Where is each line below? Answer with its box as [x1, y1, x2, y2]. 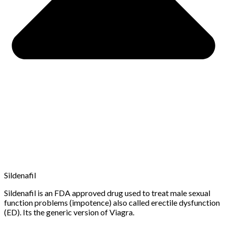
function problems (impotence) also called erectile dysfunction [4, 197, 220, 207]
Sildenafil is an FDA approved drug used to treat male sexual [4, 187, 210, 198]
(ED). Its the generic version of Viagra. [4, 207, 134, 217]
